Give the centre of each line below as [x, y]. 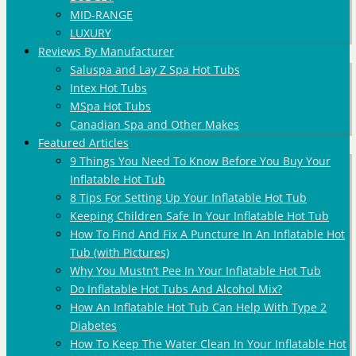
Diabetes [93, 325]
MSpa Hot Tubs [110, 106]
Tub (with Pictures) [120, 252]
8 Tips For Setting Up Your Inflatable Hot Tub [188, 197]
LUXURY [91, 33]
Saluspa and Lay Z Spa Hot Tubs [155, 70]
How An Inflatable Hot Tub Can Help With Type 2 [198, 307]
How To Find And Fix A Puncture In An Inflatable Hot [207, 234]
